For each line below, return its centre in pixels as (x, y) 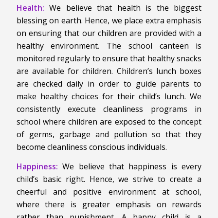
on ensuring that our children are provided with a (109, 33)
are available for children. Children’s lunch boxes (109, 71)
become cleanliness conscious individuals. (91, 147)
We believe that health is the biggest (123, 8)
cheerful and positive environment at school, (109, 191)
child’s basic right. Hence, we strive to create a (109, 179)
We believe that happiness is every (130, 166)
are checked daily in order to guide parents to (109, 84)
